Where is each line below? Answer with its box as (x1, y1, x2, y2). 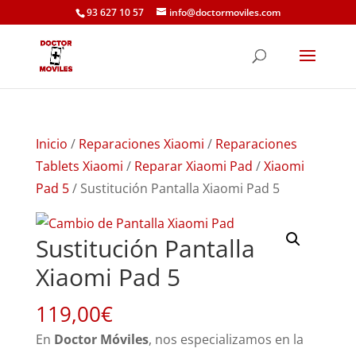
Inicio (35, 135, 68, 153)
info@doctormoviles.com (168, 6, 281, 19)
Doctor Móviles (53, 331, 149, 348)
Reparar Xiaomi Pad (133, 157, 253, 175)
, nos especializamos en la (148, 331, 304, 348)
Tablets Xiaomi (35, 157, 123, 175)
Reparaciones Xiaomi (78, 135, 204, 153)
